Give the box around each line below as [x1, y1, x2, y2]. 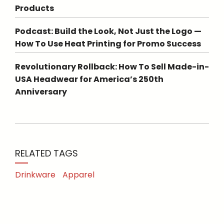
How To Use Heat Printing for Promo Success [15, 37, 201, 49]
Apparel [62, 168, 94, 180]
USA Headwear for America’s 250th [15, 73, 163, 85]
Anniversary [15, 85, 67, 97]
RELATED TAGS [15, 146, 78, 159]
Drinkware [15, 168, 55, 180]
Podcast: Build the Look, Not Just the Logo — [15, 25, 201, 37]
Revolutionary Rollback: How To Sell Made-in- [15, 60, 209, 72]
